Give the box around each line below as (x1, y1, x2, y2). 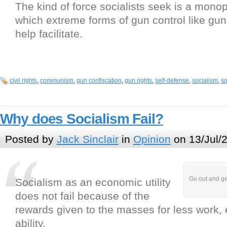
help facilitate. (15, 28, 83, 40)
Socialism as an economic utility (15, 176, 171, 188)
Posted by (5, 133, 57, 145)
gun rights (125, 77, 152, 85)
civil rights (10, 77, 37, 85)
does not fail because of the (15, 190, 149, 202)
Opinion (133, 133, 171, 145)
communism (40, 77, 73, 85)
